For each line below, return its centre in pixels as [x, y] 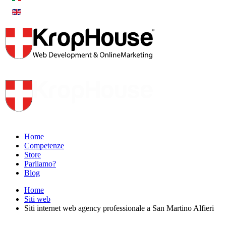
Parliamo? [40, 164]
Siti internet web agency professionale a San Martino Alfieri [119, 208]
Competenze [44, 146]
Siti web [37, 199]
